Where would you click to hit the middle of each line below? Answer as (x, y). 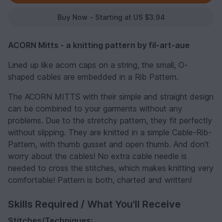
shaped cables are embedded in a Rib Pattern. (93, 77)
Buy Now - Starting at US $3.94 (111, 17)
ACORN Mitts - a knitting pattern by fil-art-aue (99, 45)
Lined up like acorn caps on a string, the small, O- (98, 65)
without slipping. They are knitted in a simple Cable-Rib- (110, 133)
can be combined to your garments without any (95, 109)
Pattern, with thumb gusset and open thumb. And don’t (109, 144)
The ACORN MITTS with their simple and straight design (111, 97)
